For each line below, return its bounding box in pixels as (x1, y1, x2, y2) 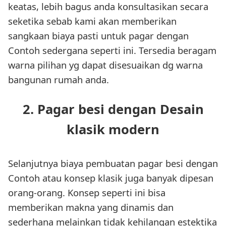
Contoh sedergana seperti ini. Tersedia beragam (8, 43, 216, 56)
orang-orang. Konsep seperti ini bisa (8, 186, 165, 199)
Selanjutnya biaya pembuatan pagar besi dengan (8, 157, 218, 170)
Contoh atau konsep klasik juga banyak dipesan (8, 172, 213, 185)
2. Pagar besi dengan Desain (22, 100, 204, 119)
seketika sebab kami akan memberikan (8, 14, 177, 27)
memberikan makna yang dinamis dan (8, 201, 174, 214)
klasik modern (67, 121, 159, 139)
